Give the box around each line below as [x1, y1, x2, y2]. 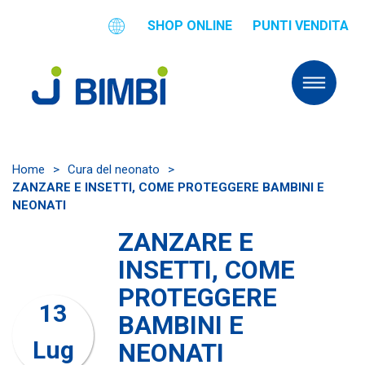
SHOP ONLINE [147, 18, 232, 33]
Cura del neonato [76, 162, 160, 177]
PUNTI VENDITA [253, 18, 349, 33]
